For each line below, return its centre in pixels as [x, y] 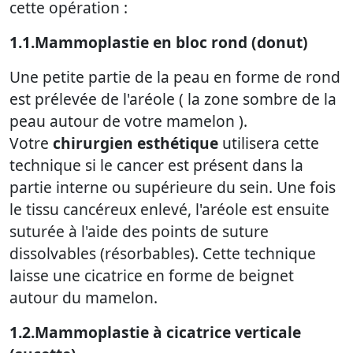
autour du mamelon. [84, 298]
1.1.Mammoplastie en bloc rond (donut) [159, 43]
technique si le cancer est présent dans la [156, 165]
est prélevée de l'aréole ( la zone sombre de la [173, 99]
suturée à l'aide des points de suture [139, 232]
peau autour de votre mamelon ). [128, 121]
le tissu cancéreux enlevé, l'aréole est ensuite [169, 210]
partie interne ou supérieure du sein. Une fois [173, 188]
